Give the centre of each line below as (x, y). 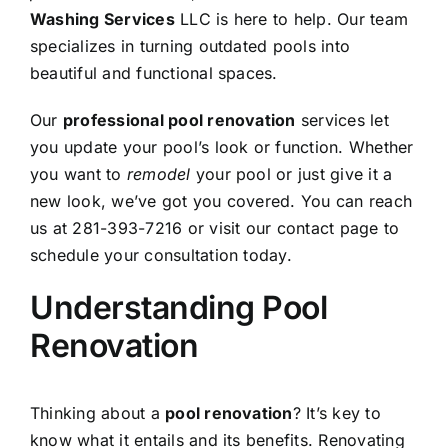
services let (342, 119)
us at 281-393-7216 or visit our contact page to (215, 227)
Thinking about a (98, 413)
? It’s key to (336, 413)
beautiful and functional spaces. (154, 72)
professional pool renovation (179, 119)
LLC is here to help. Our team (291, 18)
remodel (158, 173)
